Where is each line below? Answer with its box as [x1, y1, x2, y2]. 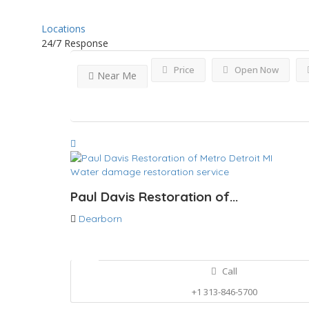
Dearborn [79, 212, 122, 226]
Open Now [232, 63, 279, 76]
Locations [41, 22, 86, 35]
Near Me [97, 69, 137, 82]
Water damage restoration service [70, 166, 229, 179]
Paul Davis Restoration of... [70, 188, 238, 206]
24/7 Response [41, 37, 108, 50]
